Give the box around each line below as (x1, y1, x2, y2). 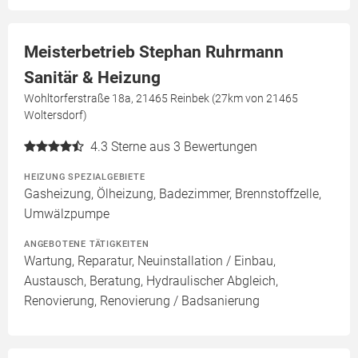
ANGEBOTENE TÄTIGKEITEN (24, 238, 149, 250)
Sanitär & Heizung (24, 68, 161, 88)
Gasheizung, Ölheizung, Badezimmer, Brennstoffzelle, (24, 186, 321, 202)
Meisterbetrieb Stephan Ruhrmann (24, 42, 284, 62)
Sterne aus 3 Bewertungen (111, 139, 257, 155)
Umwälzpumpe (24, 206, 109, 222)
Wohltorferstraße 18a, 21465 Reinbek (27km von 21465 (24, 92, 298, 105)
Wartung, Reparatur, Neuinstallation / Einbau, (24, 253, 276, 269)
